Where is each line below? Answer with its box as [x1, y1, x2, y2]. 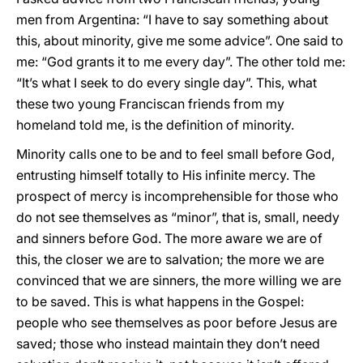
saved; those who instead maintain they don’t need [16, 335, 320, 352]
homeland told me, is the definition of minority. [16, 117, 294, 133]
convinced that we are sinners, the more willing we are [16, 272, 341, 288]
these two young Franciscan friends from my [16, 96, 284, 112]
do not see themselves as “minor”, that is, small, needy [16, 209, 340, 225]
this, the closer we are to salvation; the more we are [16, 251, 324, 267]
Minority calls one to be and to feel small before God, [16, 146, 335, 162]
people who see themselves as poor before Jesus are [16, 314, 337, 331]
